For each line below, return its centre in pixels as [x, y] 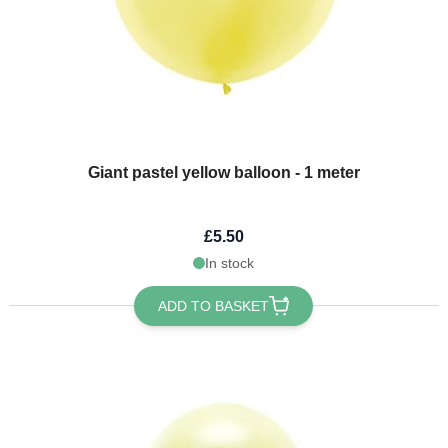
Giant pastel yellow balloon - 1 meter [223, 172]
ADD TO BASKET [214, 305]
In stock [230, 262]
